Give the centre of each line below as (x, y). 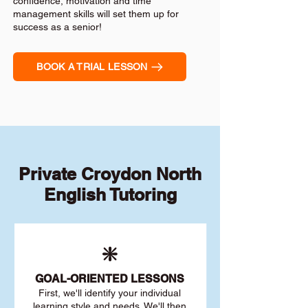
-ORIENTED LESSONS (125, 279)
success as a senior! (57, 27)
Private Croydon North (110, 174)
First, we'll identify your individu (106, 293)
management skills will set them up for (96, 14)
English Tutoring (110, 195)
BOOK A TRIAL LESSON (92, 67)
